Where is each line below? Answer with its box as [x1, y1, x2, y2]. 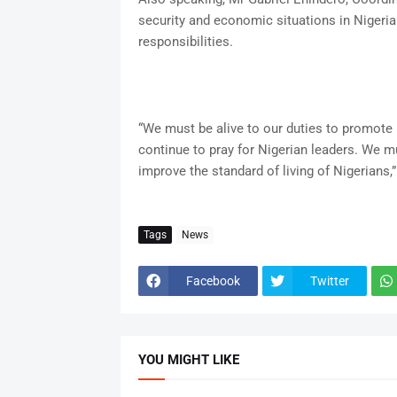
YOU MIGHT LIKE [137, 352, 239, 369]
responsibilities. [137, 34, 233, 51]
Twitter [309, 273, 349, 288]
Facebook [185, 273, 240, 288]
